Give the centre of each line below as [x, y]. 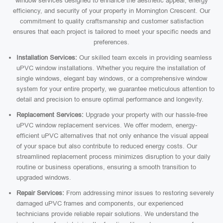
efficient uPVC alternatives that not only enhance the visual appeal [112, 136]
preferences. [111, 42]
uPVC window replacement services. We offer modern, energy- [107, 125]
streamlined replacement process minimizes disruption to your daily [113, 157]
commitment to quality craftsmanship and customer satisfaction [111, 21]
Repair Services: [40, 193]
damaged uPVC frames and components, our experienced [100, 203]
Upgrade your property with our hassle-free [146, 115]
